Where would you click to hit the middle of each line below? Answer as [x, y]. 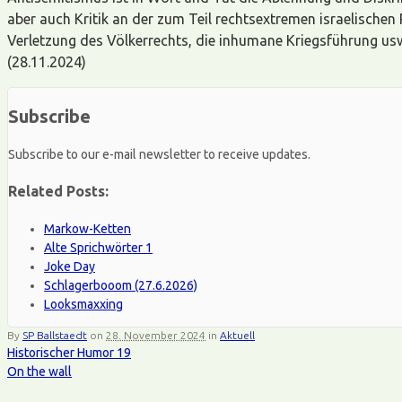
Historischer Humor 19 [69, 352]
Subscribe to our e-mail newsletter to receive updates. [159, 154]
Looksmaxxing [83, 304]
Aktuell [237, 335]
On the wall [39, 371]
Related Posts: [58, 192]
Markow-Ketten [87, 228]
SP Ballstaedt [55, 335]
